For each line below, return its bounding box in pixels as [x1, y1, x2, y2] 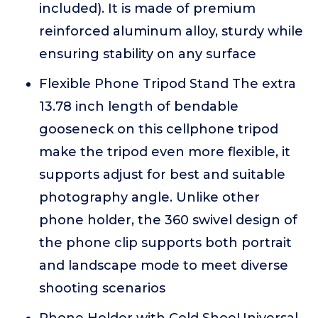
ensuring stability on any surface [39, 46, 256, 62]
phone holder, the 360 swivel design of [39, 212, 297, 228]
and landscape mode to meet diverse [39, 258, 288, 273]
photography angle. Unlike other [39, 190, 260, 205]
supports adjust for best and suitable [39, 167, 285, 182]
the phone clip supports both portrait [39, 235, 292, 251]
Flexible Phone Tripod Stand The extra [39, 76, 296, 92]
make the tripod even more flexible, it [39, 144, 290, 160]
